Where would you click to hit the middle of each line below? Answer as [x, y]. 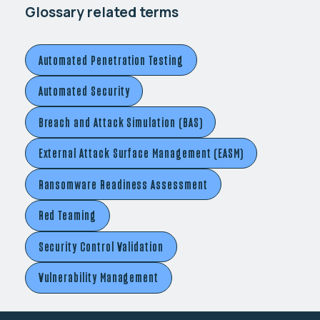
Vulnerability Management [99, 277]
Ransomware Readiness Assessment [123, 184]
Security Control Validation [101, 246]
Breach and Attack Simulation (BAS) [120, 122]
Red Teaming [67, 215]
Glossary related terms [101, 12]
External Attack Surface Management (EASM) [141, 153]
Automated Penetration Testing [111, 60]
